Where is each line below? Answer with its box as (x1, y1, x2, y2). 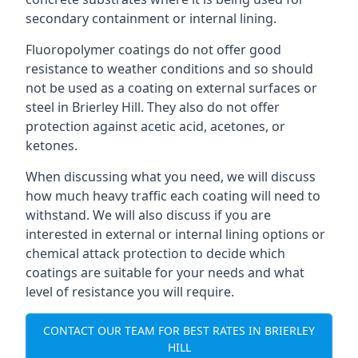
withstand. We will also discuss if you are (26, 206, 271, 224)
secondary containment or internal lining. (26, 10, 276, 27)
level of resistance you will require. (26, 283, 234, 300)
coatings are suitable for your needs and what (26, 264, 304, 281)
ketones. (26, 137, 78, 154)
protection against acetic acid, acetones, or (26, 117, 285, 135)
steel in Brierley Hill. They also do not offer (26, 98, 280, 116)
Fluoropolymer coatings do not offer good (26, 41, 281, 58)
